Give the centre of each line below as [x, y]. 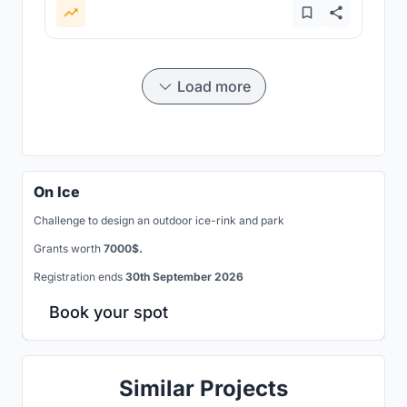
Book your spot [109, 313]
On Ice [57, 192]
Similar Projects [203, 389]
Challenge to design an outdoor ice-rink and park [159, 221]
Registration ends [79, 277]
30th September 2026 [184, 277]
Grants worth [69, 249]
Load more [213, 87]
